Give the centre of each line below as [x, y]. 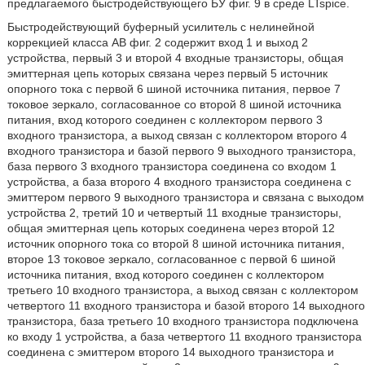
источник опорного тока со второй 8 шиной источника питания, [176, 244]
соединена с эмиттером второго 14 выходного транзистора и [170, 352]
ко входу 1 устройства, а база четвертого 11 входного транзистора [184, 336]
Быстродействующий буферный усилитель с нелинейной [161, 27]
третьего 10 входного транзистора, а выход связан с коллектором [182, 290]
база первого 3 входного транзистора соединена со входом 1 [172, 166]
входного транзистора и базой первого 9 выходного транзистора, [181, 151]
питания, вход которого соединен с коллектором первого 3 [165, 120]
